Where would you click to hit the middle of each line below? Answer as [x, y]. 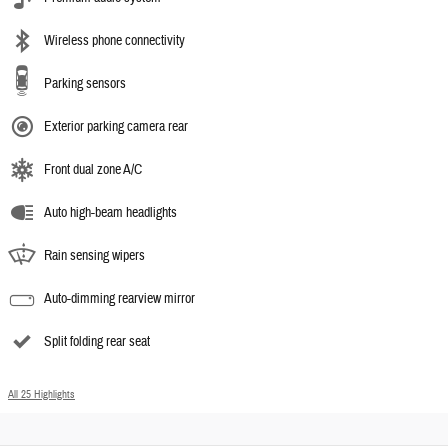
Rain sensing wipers [94, 255]
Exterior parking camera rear [116, 126]
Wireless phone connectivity [114, 40]
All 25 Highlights [41, 394]
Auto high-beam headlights [110, 212]
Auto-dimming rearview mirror [119, 298]
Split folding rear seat [97, 341]
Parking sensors [85, 83]
